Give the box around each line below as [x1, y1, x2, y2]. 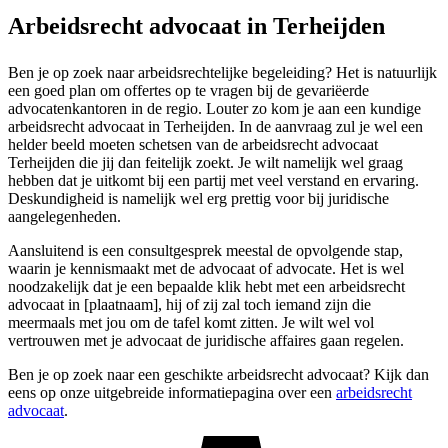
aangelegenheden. [8, 207, 121, 225]
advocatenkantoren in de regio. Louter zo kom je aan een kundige [8, 99, 421, 117]
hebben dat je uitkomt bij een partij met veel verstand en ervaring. [8, 171, 419, 189]
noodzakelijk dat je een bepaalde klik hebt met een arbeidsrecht [8, 277, 405, 295]
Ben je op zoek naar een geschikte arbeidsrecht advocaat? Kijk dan [8, 365, 429, 383]
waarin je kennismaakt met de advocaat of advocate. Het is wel [8, 259, 404, 277]
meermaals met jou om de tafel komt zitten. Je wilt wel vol [8, 313, 374, 331]
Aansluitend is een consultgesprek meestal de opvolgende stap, [8, 241, 403, 259]
